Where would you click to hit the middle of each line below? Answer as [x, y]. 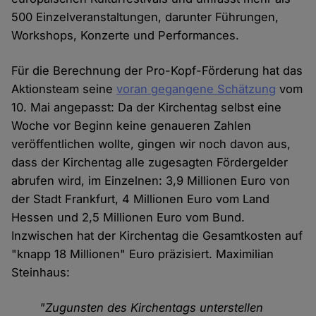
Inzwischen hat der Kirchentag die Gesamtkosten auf [157, 236]
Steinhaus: [41, 273]
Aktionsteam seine [64, 89]
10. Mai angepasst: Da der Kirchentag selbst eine [147, 108]
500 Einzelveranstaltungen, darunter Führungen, [145, 17]
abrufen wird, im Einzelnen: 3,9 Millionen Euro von [151, 181]
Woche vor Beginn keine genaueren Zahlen [132, 126]
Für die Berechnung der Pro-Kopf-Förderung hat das [157, 71]
